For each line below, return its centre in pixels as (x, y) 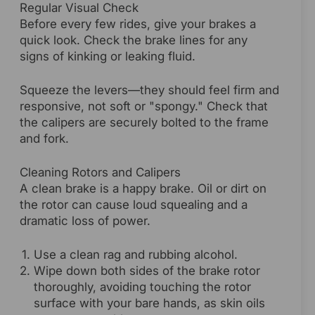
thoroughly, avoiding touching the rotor (142, 287)
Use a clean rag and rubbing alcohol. (136, 254)
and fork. (44, 138)
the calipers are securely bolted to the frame (144, 122)
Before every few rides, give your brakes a (138, 24)
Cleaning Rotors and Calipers (100, 172)
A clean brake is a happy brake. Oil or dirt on (143, 188)
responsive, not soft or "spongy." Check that (144, 106)
